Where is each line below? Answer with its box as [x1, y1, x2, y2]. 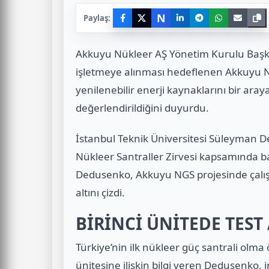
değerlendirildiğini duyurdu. [76, 101, 209, 115]
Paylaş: [83, 12, 110, 23]
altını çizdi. [76, 185, 125, 199]
